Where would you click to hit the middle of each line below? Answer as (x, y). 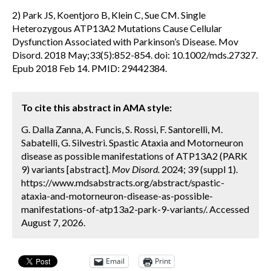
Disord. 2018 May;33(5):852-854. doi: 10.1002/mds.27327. (135, 54)
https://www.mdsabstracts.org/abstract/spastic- (123, 182)
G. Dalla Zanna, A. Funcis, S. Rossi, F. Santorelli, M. (122, 129)
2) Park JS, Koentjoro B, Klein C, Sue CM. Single (109, 15)
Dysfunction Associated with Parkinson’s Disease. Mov (125, 41)
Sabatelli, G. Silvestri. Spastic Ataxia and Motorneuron (132, 142)
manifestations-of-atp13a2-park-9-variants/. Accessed (135, 209)
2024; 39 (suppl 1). (199, 169)
